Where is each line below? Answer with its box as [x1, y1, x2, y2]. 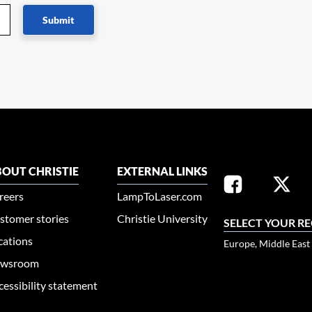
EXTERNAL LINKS [117, 164, 208, 178]
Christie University [117, 212, 208, 226]
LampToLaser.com [117, 189, 203, 203]
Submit [42, 14, 75, 26]
